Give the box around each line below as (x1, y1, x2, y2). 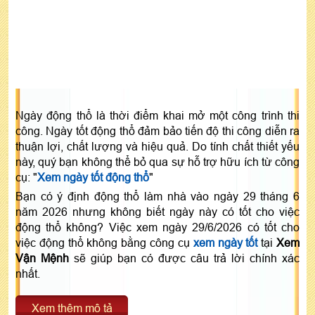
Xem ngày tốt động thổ (37, 170, 149, 184)
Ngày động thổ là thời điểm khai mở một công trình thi (15, 108, 300, 122)
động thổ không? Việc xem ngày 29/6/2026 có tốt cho (15, 220, 300, 233)
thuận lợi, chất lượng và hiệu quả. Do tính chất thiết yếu (15, 139, 300, 153)
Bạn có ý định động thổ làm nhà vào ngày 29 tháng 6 (15, 189, 300, 202)
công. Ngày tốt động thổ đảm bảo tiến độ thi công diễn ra (15, 124, 300, 137)
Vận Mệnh (15, 251, 69, 264)
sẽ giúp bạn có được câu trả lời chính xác (69, 251, 300, 264)
